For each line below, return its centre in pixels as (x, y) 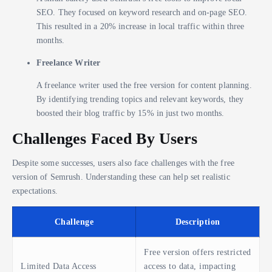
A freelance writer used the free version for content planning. (144, 85)
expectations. (35, 191)
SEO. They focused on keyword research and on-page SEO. (142, 12)
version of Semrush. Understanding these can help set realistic (121, 177)
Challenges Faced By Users (105, 138)
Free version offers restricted (198, 252)
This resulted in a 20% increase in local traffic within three (141, 26)
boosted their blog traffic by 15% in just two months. (131, 113)
